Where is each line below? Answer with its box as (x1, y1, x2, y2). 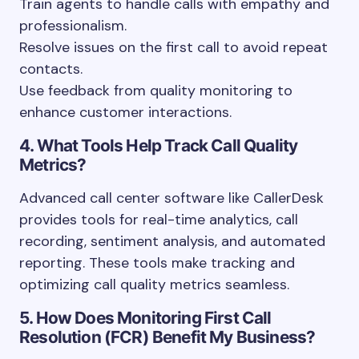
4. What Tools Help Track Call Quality (19, 135, 298, 155)
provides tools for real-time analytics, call (19, 210, 298, 229)
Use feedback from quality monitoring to (19, 81, 292, 100)
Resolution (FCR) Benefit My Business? (19, 327, 316, 347)
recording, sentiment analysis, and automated (19, 232, 325, 251)
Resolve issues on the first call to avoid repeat (19, 38, 328, 57)
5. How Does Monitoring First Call (19, 308, 272, 328)
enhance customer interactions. (19, 103, 232, 122)
